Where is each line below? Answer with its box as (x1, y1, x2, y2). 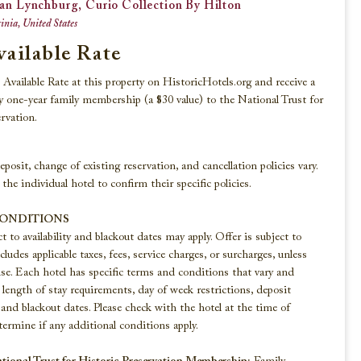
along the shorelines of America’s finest (89, 123, 313, 138)
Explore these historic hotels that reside (89, 106, 313, 120)
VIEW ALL (278, 194, 326, 212)
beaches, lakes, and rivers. (89, 141, 230, 156)
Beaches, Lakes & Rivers (89, 52, 275, 68)
